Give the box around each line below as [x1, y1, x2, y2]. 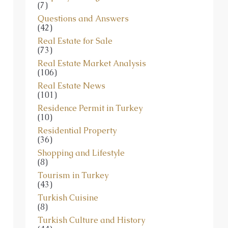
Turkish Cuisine [38, 183, 98, 194]
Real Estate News [38, 71, 105, 82]
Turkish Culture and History [38, 206, 145, 217]
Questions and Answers [38, 4, 129, 15]
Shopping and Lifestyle [38, 138, 125, 150]
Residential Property [38, 116, 117, 127]
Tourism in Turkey [38, 161, 108, 172]
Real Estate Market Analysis [38, 49, 146, 60]
